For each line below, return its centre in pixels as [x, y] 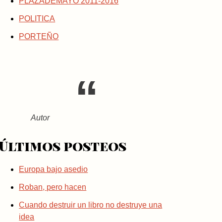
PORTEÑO [39, 36]
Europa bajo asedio [54, 169]
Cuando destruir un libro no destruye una [91, 205]
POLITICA [37, 18]
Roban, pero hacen [53, 187]
